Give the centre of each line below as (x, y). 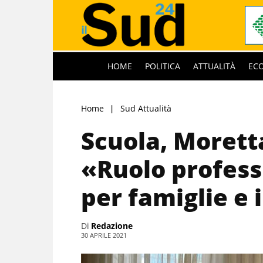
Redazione (112, 225)
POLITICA (163, 66)
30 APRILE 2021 (104, 235)
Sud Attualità (146, 108)
